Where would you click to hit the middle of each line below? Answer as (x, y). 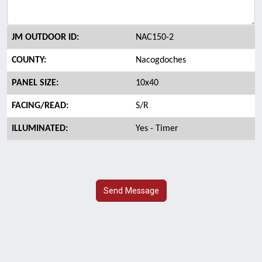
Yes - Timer (157, 129)
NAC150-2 (155, 37)
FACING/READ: (40, 106)
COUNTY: (29, 60)
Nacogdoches (161, 60)
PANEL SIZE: (35, 83)
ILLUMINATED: (40, 129)
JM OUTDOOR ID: (45, 37)
